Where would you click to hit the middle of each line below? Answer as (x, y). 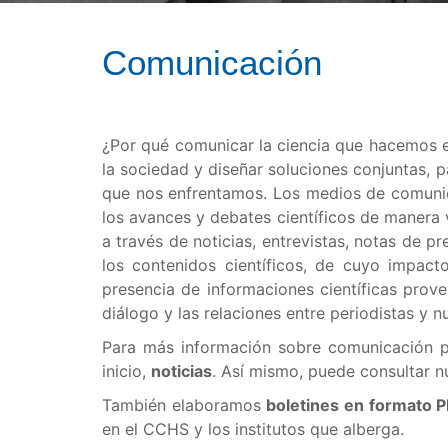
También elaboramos (184, 405)
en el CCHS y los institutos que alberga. (255, 429)
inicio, (126, 371)
